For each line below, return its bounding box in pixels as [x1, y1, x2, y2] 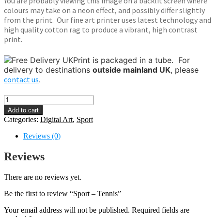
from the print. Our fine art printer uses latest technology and [4, 15, 211, 25]
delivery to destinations [4, 64, 93, 75]
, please [170, 64, 199, 75]
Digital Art [40, 115, 73, 124]
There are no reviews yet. [4, 173, 81, 182]
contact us [4, 74, 39, 84]
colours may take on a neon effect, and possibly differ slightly [4, 5, 205, 15]
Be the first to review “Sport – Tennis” [4, 189, 121, 198]
